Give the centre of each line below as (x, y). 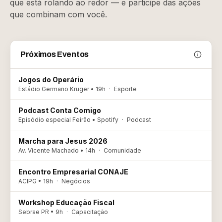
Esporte (125, 89)
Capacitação (90, 212)
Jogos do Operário (51, 80)
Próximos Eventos (55, 54)
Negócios (76, 181)
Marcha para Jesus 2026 (63, 141)
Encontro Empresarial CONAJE (73, 172)
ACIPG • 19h (36, 181)
